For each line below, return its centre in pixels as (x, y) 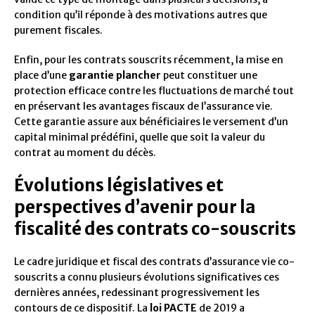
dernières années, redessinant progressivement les (137, 293)
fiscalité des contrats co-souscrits (155, 229)
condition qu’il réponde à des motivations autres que (141, 15)
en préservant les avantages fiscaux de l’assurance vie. (143, 107)
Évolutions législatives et (119, 186)
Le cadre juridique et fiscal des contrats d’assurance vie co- (154, 262)
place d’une (41, 76)
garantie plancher (115, 76)
